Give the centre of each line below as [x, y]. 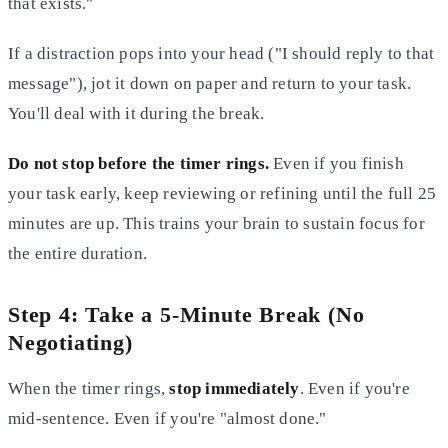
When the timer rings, [89, 388]
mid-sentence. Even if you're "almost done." [167, 418]
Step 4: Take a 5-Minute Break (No [186, 314]
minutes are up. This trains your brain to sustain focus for [216, 223]
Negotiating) [70, 342]
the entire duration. [77, 253]
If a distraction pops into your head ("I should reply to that [221, 53]
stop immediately [234, 388]
